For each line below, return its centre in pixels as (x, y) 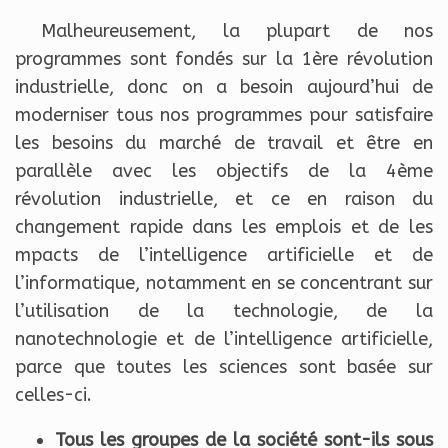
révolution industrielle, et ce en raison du (224, 199)
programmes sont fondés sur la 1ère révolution (224, 59)
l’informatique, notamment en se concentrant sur (224, 283)
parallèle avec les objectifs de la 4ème (224, 171)
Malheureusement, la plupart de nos (224, 31)
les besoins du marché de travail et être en (224, 143)
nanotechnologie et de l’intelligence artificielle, (224, 339)
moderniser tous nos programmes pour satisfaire (224, 115)
